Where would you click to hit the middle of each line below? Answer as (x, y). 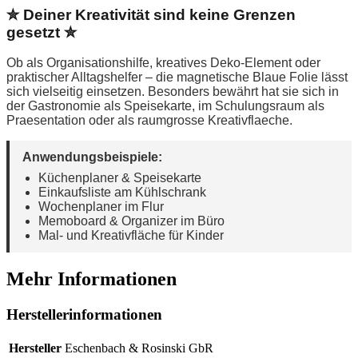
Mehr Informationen (91, 279)
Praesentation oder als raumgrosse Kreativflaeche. (149, 121)
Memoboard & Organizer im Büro (131, 221)
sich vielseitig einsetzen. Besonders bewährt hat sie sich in (173, 92)
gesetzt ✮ (42, 32)
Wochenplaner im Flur (101, 207)
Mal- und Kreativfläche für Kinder (131, 236)
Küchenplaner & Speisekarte (120, 178)
